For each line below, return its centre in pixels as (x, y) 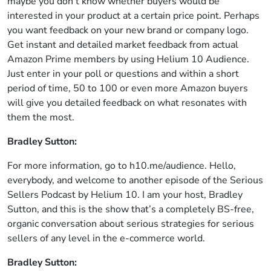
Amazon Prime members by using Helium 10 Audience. (128, 59)
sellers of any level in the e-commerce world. (106, 238)
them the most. (41, 117)
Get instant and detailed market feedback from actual (123, 45)
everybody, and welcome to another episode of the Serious (135, 180)
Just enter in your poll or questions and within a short (123, 74)
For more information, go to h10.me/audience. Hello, (122, 166)
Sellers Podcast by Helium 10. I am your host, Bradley (125, 195)
